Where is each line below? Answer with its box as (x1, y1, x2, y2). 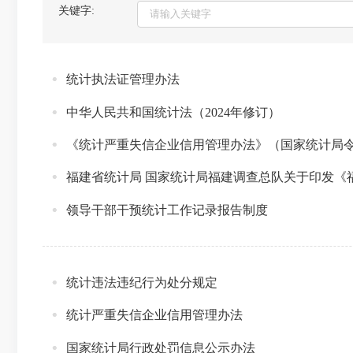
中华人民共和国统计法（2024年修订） (66, 105, 281, 119)
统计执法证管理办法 (66, 72, 180, 87)
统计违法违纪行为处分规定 (66, 275, 217, 289)
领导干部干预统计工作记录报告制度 (66, 203, 268, 217)
